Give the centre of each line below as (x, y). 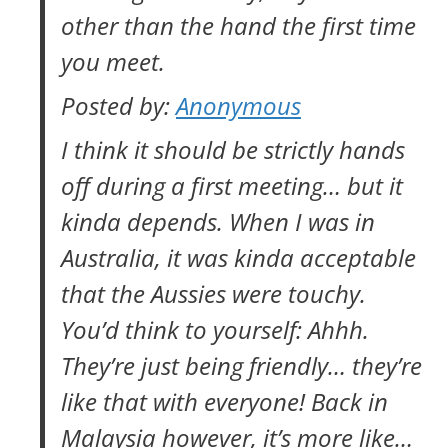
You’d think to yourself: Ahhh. (215, 329)
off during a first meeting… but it (232, 185)
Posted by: (118, 105)
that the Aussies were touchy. (213, 293)
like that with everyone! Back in (224, 401)
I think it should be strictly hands (233, 149)
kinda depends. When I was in (218, 221)
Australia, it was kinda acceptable (238, 257)
